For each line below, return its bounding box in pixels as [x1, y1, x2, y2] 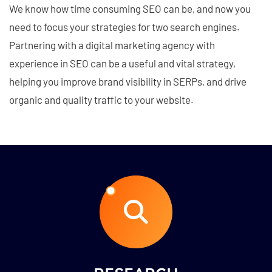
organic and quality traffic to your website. [9, 93, 194, 106]
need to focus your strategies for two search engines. [9, 21, 240, 33]
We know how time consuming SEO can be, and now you [9, 2, 251, 15]
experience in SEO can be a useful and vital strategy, [9, 57, 236, 70]
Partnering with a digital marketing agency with [9, 39, 215, 52]
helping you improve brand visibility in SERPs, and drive [9, 75, 246, 88]
